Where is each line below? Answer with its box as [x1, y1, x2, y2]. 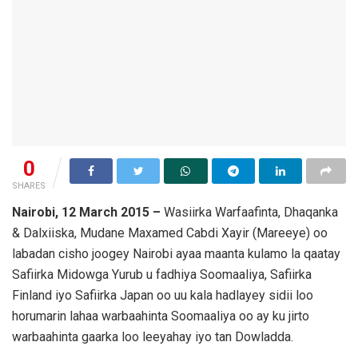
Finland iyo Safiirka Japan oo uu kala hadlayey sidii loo [12, 287, 313, 303]
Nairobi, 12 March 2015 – [12, 204, 161, 220]
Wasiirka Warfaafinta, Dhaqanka [161, 204, 338, 220]
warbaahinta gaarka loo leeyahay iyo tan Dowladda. [12, 328, 293, 344]
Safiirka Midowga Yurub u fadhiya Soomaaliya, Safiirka [12, 266, 312, 282]
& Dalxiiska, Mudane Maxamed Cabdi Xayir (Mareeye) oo [12, 225, 328, 241]
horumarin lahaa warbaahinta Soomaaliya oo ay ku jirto [12, 308, 309, 324]
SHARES [12, 180, 46, 191]
